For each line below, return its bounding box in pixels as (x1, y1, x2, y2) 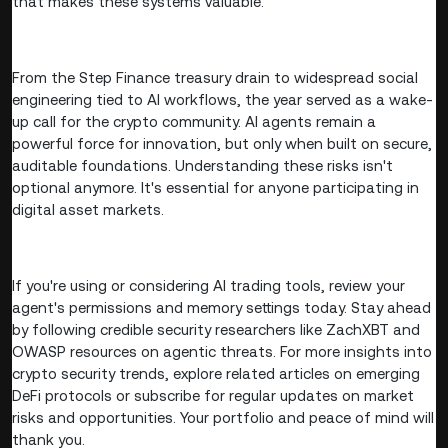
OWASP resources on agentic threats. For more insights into (12, 343, 432, 361)
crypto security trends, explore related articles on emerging (12, 365, 420, 383)
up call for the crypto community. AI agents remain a (12, 113, 376, 131)
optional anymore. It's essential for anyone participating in (12, 179, 419, 197)
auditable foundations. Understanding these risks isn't (12, 157, 393, 175)
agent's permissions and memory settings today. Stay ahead (12, 299, 431, 317)
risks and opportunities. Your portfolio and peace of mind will (12, 409, 434, 427)
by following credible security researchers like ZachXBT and (12, 321, 420, 339)
